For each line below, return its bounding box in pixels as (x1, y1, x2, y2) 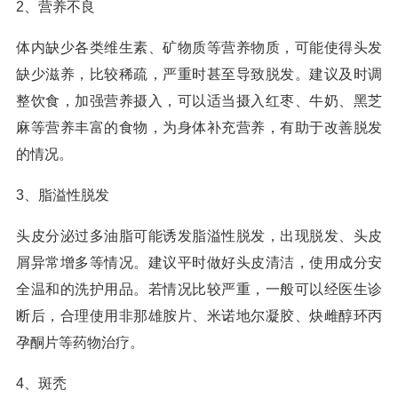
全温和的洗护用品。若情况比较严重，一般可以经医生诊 (16, 282, 382, 297)
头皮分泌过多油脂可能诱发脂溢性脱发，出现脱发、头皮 (16, 228, 382, 243)
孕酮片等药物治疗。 (16, 335, 144, 350)
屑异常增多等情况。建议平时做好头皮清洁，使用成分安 (16, 255, 382, 270)
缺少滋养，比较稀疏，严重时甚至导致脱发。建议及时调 (16, 67, 382, 82)
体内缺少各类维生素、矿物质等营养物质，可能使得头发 (16, 40, 382, 55)
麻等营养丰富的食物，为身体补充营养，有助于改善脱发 (16, 120, 382, 135)
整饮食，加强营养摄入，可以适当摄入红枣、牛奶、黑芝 (16, 93, 382, 108)
